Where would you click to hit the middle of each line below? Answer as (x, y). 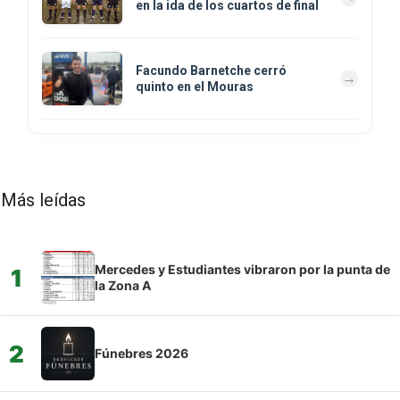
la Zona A (123, 286)
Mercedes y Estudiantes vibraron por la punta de (242, 270)
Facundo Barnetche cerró (211, 71)
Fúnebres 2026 (142, 354)
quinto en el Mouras (195, 87)
